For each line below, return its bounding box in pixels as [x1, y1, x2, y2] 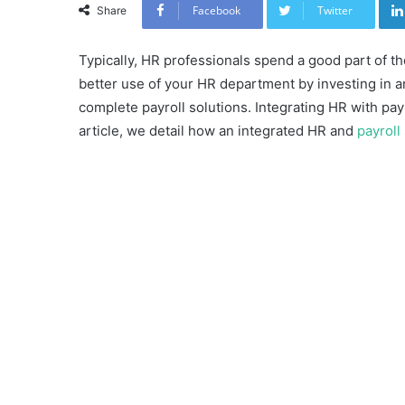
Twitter [317, 2, 353, 18]
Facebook [193, 2, 240, 18]
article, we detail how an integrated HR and [79, 121, 357, 139]
